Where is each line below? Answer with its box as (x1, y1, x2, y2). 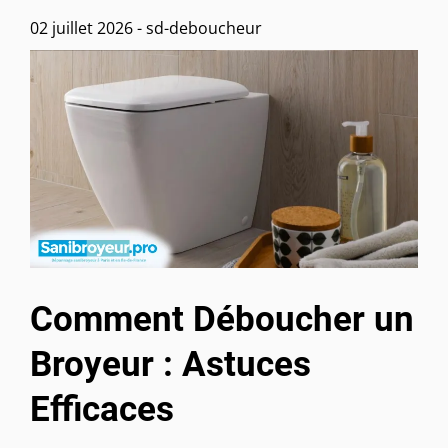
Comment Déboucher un (30, 298, 414, 341)
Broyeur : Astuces (30, 343, 311, 386)
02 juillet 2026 (30, 17, 133, 39)
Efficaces (30, 388, 174, 431)
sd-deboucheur (146, 17, 262, 39)
